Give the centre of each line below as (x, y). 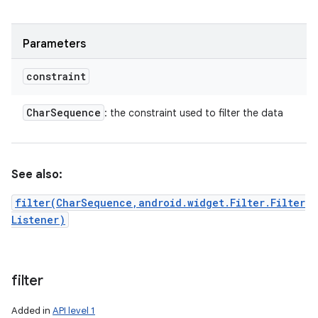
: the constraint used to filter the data (194, 113)
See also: (37, 175)
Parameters (54, 44)
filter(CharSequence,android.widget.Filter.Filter (160, 203)
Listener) (38, 220)
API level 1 (74, 311)
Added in (32, 311)
